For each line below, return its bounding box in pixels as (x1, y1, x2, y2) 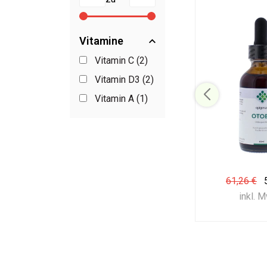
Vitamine (79, 35, 123, 47)
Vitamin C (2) (94, 55, 148, 66)
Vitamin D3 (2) (94, 74, 154, 85)
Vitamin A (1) (94, 93, 148, 104)
